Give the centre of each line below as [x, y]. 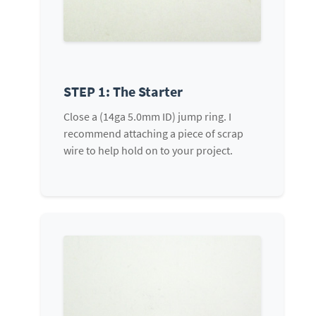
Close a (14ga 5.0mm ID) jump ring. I [147, 117]
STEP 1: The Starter [123, 92]
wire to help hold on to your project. [148, 151]
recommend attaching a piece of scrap [153, 134]
